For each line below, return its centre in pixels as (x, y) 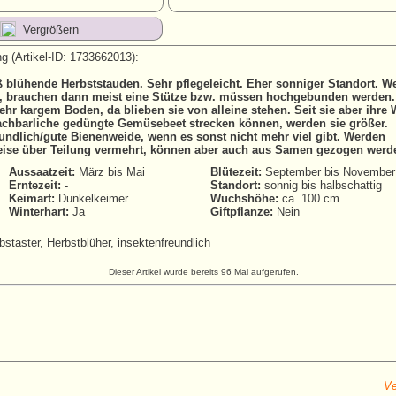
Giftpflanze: (242, 212)
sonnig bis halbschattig (321, 185)
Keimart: (32, 198)
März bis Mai (110, 172)
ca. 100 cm (309, 198)
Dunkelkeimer (91, 198)
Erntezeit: (35, 185)
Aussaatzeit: (42, 172)
